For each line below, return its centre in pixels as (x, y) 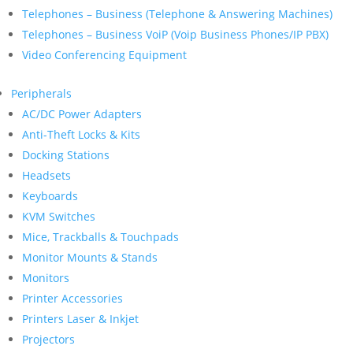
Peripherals (41, 93)
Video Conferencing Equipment (104, 55)
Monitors (46, 278)
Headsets (46, 175)
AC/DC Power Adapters (82, 114)
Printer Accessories (72, 298)
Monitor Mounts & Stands (90, 257)
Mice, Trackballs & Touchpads (100, 237)
